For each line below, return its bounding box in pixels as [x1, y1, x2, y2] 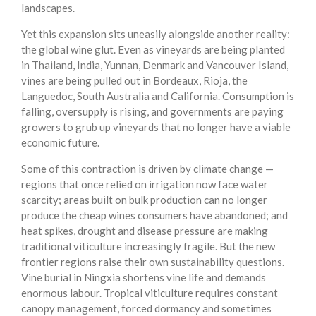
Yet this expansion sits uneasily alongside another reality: [21, 28, 290, 41]
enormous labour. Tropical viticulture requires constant [21, 286, 278, 300]
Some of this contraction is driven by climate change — [21, 162, 274, 176]
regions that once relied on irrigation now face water [21, 178, 268, 191]
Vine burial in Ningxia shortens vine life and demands [21, 271, 266, 284]
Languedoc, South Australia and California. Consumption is [21, 90, 294, 103]
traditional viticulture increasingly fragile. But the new [21, 240, 275, 253]
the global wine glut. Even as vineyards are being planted [21, 43, 285, 56]
